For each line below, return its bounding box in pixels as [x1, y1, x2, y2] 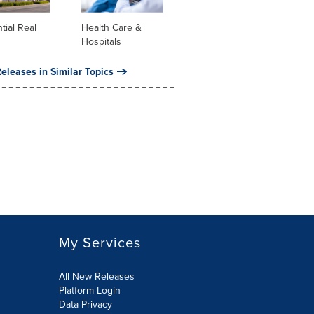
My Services [58, 232, 141, 253]
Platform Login [58, 283, 121, 298]
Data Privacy [58, 297, 112, 312]
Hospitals [81, 34, 121, 50]
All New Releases [58, 269, 135, 284]
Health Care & [81, 20, 142, 36]
